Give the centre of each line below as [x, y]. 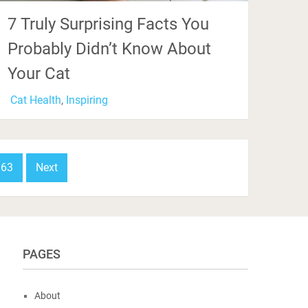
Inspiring [87, 100]
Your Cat [39, 74]
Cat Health [36, 100]
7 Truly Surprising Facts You [109, 24]
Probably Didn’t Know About [110, 49]
